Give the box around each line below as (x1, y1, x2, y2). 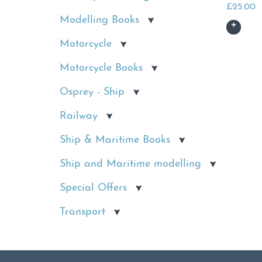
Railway (60, 111, 98, 122)
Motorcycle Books (60, 63, 143, 74)
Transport (60, 206, 105, 218)
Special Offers (60, 182, 127, 194)
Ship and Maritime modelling (60, 158, 201, 170)
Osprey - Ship (60, 87, 125, 98)
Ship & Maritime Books (60, 135, 170, 146)
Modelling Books (60, 15, 139, 26)
